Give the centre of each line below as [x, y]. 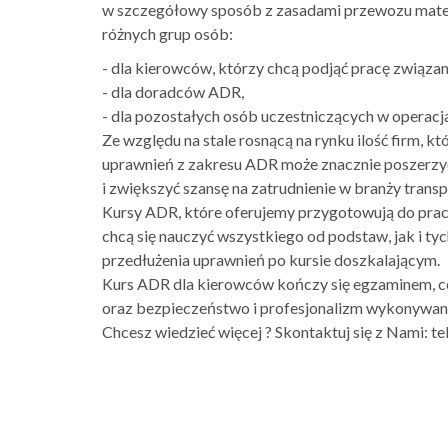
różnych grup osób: [167, 34]
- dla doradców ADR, [173, 92]
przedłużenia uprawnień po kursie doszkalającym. [271, 260]
